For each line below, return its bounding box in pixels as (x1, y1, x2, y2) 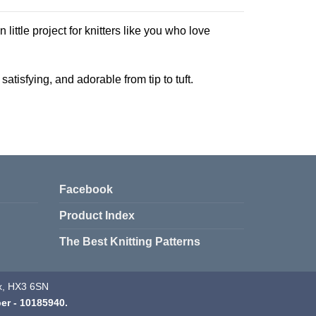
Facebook (59, 183, 113, 196)
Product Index (59, 209, 135, 222)
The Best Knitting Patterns (59, 236, 200, 248)
